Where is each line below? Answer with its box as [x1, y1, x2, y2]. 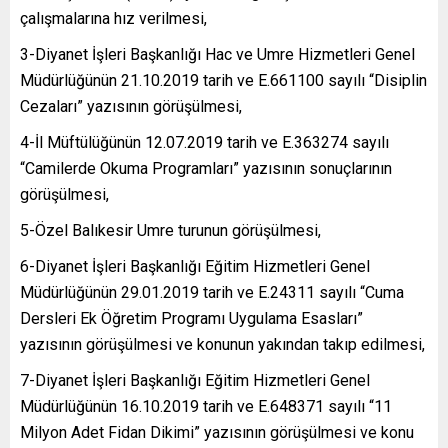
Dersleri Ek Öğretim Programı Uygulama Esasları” [20, 308, 363, 328]
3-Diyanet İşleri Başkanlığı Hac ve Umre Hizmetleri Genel [20, 44, 415, 64]
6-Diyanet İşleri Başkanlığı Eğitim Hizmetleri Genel [20, 256, 370, 276]
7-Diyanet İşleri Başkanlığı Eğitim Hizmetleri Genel [20, 370, 370, 390]
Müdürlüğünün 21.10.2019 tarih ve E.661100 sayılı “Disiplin [20, 70, 427, 90]
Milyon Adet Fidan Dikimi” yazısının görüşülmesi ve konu [20, 422, 414, 442]
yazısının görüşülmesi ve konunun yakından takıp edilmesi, [20, 334, 425, 354]
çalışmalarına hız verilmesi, [20, 8, 207, 28]
